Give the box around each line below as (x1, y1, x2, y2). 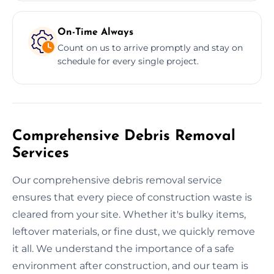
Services (12, 146, 69, 161)
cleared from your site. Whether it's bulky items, (12, 208, 246, 220)
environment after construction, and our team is (12, 259, 248, 272)
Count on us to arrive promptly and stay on (57, 42, 243, 53)
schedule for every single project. (57, 55, 199, 67)
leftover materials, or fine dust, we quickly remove (12, 225, 255, 237)
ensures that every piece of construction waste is (12, 191, 252, 203)
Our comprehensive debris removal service (12, 174, 222, 186)
